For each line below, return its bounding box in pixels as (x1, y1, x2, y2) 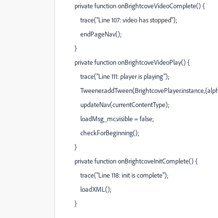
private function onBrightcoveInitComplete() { (63, 157, 198, 165)
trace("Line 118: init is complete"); (63, 171, 168, 179)
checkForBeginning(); (63, 128, 139, 137)
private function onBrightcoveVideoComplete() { (63, 1, 205, 10)
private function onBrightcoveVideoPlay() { (63, 58, 190, 66)
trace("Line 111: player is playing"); (63, 72, 169, 80)
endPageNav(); (63, 30, 122, 38)
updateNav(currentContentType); (63, 100, 169, 109)
